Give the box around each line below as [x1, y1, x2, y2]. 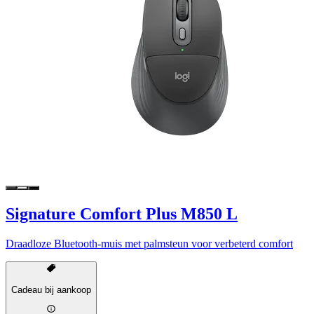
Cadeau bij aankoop [11, 284, 91, 295]
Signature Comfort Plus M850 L [6, 205, 238, 224]
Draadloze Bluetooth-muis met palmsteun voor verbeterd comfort [6, 238, 293, 250]
